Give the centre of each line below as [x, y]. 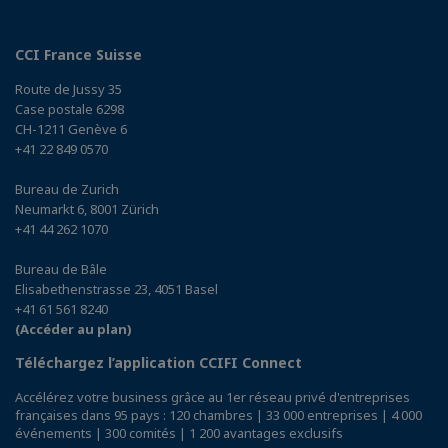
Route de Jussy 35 [68, 89]
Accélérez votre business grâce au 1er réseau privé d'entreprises [212, 397]
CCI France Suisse [78, 55]
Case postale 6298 [69, 109]
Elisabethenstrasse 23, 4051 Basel [116, 289]
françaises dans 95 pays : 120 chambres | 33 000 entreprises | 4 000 [218, 415]
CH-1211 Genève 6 [71, 129]
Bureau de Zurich [67, 189]
